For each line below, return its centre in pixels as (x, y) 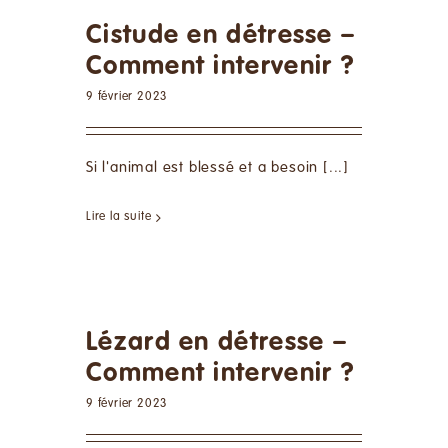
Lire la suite (119, 217)
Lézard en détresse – (217, 343)
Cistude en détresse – (221, 36)
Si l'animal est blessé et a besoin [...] (217, 168)
